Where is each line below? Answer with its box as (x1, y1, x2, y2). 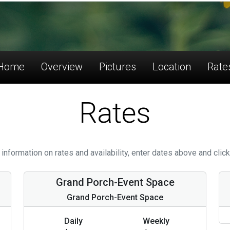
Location (152, 61, 191, 73)
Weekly (143, 216, 170, 226)
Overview (41, 61, 83, 73)
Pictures (99, 61, 136, 73)
